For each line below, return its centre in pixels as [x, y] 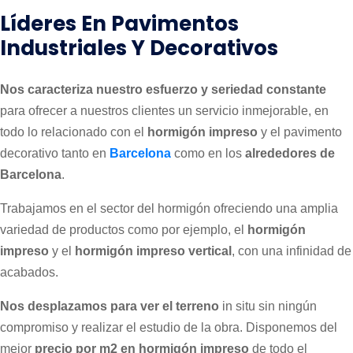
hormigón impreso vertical [153, 251]
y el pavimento [300, 132]
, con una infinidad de [292, 251]
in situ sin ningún [268, 306]
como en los [208, 153]
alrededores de [290, 153]
